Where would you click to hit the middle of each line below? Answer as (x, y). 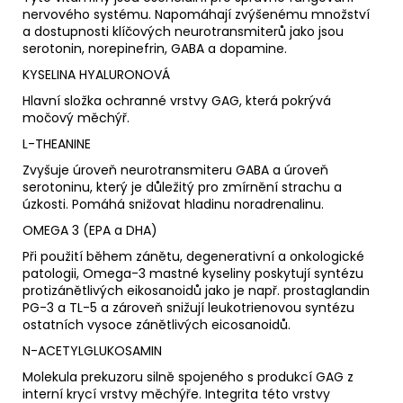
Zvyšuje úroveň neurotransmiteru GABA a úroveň (175, 170)
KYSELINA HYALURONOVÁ (96, 74)
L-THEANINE (57, 143)
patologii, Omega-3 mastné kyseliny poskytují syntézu (193, 273)
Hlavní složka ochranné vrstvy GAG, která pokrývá (177, 100)
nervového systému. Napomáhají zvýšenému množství (196, 14)
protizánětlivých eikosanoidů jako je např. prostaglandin (196, 290)
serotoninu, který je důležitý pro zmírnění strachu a (182, 187)
